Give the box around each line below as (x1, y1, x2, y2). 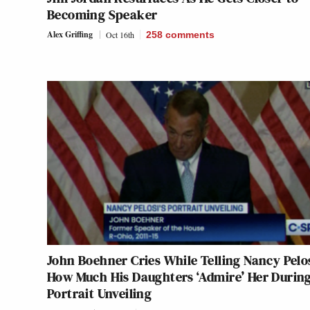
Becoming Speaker (47, 5, 158, 25)
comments (165, 29, 215, 41)
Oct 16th (106, 29, 134, 41)
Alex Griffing (47, 28, 93, 41)
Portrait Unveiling (47, 284, 152, 304)
